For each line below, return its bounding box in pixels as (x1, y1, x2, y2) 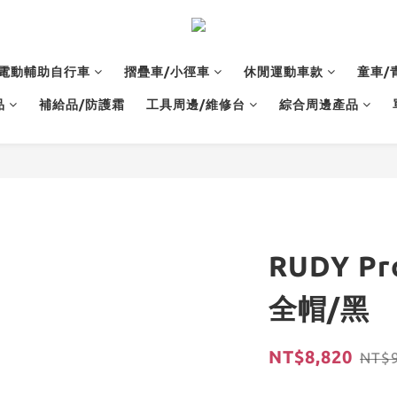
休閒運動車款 (244, 65, 323, 79)
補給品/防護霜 (38, 97, 125, 112)
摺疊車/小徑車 (124, 65, 210, 79)
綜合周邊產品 (278, 97, 359, 112)
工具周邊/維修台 (145, 97, 245, 112)
